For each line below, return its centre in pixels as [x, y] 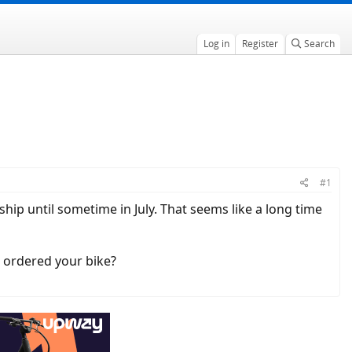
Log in [216, 44]
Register [260, 44]
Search [319, 44]
